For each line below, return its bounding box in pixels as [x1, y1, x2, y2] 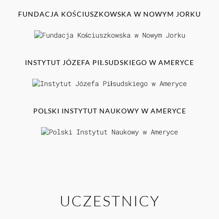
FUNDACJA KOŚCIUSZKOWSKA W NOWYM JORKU [18, 9, 201, 18]
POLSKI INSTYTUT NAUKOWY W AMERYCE [33, 106, 186, 115]
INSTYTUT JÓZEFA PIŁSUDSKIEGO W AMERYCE [25, 58, 194, 66]
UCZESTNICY [59, 191, 160, 210]
